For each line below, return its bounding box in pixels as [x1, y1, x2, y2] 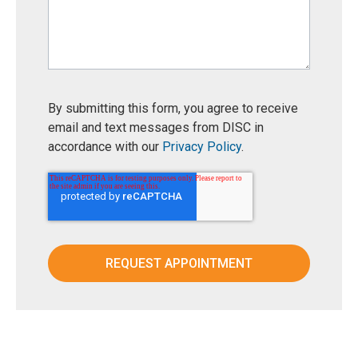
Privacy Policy [162, 138, 241, 154]
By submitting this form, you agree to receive [48, 100, 298, 116]
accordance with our [48, 138, 162, 154]
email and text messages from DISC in [48, 119, 264, 135]
